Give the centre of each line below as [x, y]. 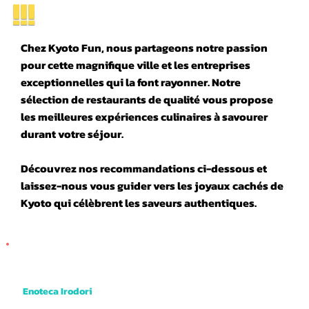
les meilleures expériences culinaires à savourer [144, 117]
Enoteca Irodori [57, 291]
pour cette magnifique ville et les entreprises [135, 65]
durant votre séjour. [72, 134]
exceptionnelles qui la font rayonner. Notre [130, 82]
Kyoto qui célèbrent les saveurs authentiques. [138, 203]
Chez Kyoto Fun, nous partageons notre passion [144, 48]
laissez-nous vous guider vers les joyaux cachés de [152, 186]
